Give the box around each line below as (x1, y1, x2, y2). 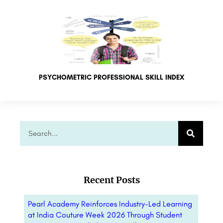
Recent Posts (83, 174, 140, 186)
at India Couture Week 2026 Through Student (28, 210, 182, 220)
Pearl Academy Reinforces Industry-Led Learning (28, 199, 192, 209)
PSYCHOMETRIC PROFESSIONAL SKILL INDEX (39, 73, 184, 82)
